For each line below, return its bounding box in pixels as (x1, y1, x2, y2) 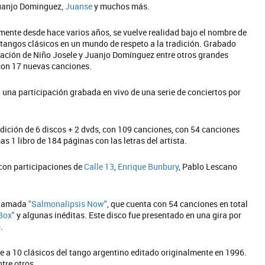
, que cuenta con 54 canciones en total (107, 198, 248, 209)
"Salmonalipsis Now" (28, 198, 107, 209)
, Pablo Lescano (179, 161, 237, 172)
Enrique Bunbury (118, 161, 179, 172)
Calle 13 (84, 161, 114, 172)
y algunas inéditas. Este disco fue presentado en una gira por (15, 209, 241, 221)
